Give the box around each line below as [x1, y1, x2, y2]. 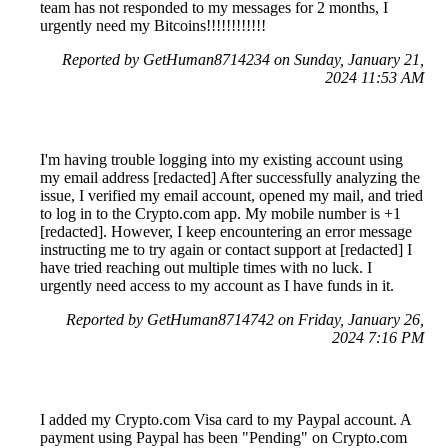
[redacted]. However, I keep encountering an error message [40, 223, 412, 241]
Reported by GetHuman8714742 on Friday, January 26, [66, 311, 424, 329]
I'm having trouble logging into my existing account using [40, 151, 403, 169]
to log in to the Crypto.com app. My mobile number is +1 [40, 205, 401, 223]
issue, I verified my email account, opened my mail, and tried [40, 187, 423, 205]
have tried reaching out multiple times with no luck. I [40, 259, 372, 277]
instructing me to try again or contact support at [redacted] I [40, 241, 412, 259]
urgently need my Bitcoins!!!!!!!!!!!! [40, 17, 266, 35]
